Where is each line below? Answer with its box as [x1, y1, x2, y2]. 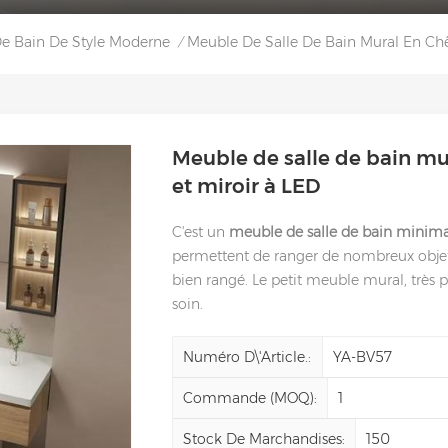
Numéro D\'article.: [183, 347, 312, 366]
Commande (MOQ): [183, 388, 318, 407]
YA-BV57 [333, 347, 393, 366]
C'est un [172, 222, 230, 241]
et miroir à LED [172, 173, 321, 198]
